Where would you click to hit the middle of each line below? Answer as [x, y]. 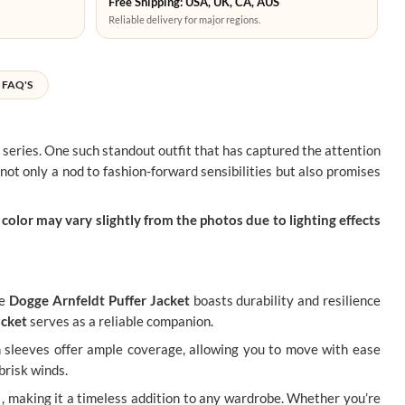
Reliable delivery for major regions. [184, 20]
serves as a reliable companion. [120, 322]
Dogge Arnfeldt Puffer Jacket [99, 301]
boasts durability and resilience [285, 301]
